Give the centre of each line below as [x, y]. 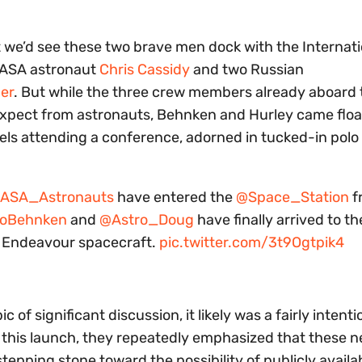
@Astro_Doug [147, 220]
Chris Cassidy [145, 70]
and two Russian [247, 70]
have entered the [175, 198]
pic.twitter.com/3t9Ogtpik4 [252, 243]
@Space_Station [293, 198]
